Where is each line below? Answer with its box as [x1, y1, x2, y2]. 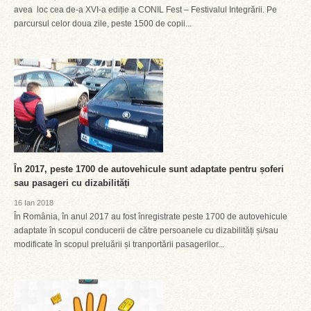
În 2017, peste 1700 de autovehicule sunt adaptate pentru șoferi [14, 164, 284, 174]
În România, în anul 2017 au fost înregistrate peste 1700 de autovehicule [14, 212, 287, 221]
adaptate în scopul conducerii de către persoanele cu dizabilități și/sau [14, 226, 278, 235]
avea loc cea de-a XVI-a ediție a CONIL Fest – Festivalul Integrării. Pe [14, 5, 277, 15]
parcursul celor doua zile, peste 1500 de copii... [14, 19, 192, 28]
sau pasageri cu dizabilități [14, 178, 130, 188]
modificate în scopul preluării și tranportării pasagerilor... [14, 239, 224, 249]
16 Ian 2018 [14, 199, 53, 207]
